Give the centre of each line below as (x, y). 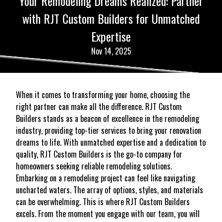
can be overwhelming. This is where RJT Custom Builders (103, 201)
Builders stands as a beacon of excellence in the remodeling (108, 118)
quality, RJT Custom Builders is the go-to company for (99, 154)
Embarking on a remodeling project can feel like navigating (106, 178)
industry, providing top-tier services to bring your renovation (109, 130)
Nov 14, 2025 (111, 51)
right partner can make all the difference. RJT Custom (99, 106)
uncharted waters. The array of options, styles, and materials (110, 190)
